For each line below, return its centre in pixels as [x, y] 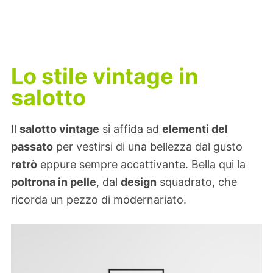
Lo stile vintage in [105, 76]
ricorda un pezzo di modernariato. [99, 200]
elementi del [195, 129]
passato [32, 147]
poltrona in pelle [54, 182]
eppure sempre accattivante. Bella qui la [141, 165]
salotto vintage [59, 129]
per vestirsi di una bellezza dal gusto [148, 147]
